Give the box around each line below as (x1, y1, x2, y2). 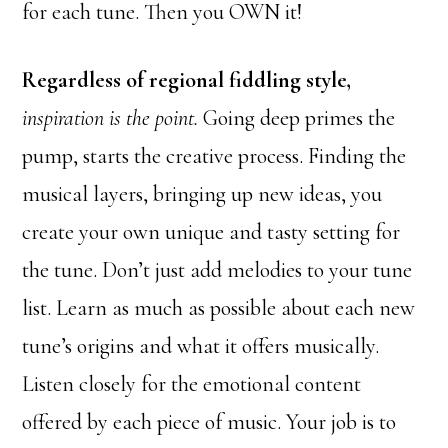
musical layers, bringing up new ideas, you (22, 181, 383, 208)
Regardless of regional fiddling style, (22, 67, 352, 94)
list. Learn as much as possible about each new (22, 295, 416, 322)
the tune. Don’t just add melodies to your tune (22, 257, 413, 284)
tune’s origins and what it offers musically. (22, 333, 380, 360)
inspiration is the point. (22, 105, 199, 132)
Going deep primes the (198, 105, 396, 132)
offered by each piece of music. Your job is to (22, 409, 397, 436)
